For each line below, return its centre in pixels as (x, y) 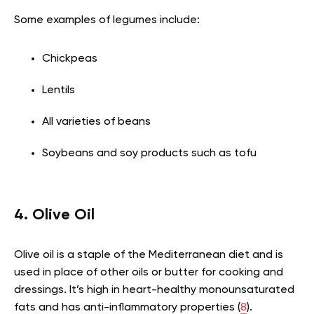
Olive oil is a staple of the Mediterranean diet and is (149, 255)
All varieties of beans (96, 122)
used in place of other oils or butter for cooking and (149, 273)
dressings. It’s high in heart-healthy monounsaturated (154, 291)
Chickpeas (70, 59)
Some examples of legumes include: (107, 21)
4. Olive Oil (54, 216)
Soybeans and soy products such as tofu (149, 154)
